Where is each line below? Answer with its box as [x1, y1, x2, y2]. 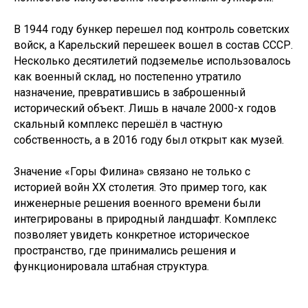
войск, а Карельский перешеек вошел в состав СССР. [14, 38, 293, 52]
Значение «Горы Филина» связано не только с [14, 164, 250, 178]
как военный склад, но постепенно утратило [14, 69, 241, 83]
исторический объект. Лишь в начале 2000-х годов [14, 101, 276, 115]
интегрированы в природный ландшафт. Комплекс [14, 212, 276, 225]
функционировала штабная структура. [14, 259, 209, 273]
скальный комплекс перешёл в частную [14, 117, 223, 131]
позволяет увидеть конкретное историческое [14, 228, 250, 241]
